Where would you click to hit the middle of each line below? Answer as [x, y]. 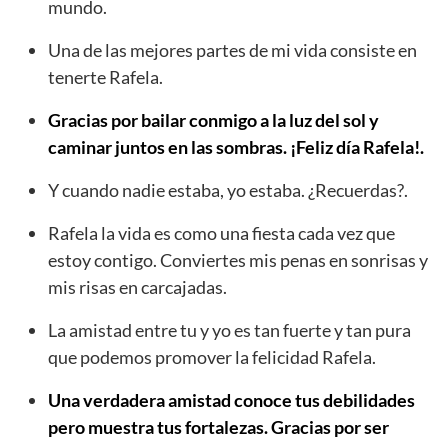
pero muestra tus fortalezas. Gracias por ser [218, 427]
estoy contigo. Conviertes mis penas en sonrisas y [238, 260]
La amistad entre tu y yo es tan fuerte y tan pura [229, 330]
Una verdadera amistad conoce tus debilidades [231, 400]
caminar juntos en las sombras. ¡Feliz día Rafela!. [236, 147]
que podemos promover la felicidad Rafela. [212, 357]
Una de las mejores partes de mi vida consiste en [232, 50]
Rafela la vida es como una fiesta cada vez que [221, 233]
